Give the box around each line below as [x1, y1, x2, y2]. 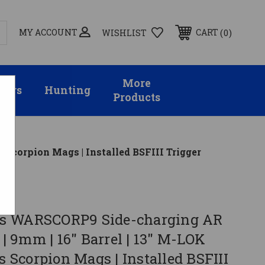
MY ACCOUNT [19, 26, 77, 38]
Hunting [44, 83, 91, 98]
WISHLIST [102, 27, 147, 38]
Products [113, 91, 161, 105]
